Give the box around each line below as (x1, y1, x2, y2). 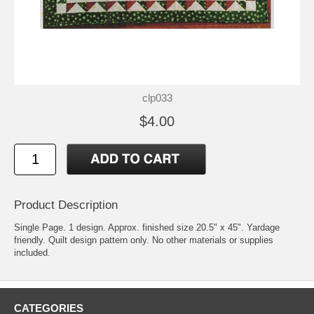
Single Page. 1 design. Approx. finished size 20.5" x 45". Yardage (14, 222, 280, 233)
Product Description (14, 198, 118, 212)
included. (14, 247, 50, 259)
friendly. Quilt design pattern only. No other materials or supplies (14, 235, 273, 246)
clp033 (142, 92, 172, 104)
